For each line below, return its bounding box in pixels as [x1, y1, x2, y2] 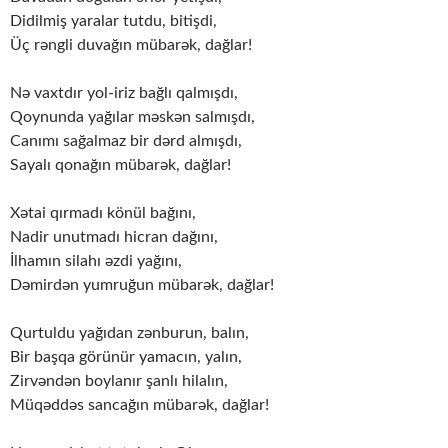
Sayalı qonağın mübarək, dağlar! [10, 157, 231, 174]
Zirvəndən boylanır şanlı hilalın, [10, 373, 228, 390]
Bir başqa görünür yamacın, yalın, [10, 349, 242, 366]
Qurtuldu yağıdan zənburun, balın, [10, 325, 249, 342]
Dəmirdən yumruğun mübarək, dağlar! [10, 277, 274, 294]
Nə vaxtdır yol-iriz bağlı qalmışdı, [10, 85, 238, 102]
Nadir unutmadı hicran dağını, [10, 229, 218, 246]
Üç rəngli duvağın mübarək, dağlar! [10, 37, 252, 54]
